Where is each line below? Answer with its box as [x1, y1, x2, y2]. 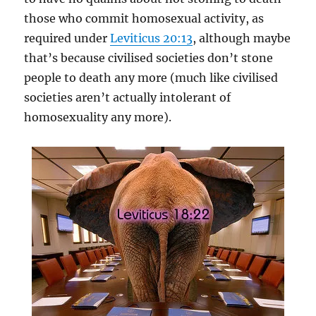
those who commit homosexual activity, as [24, 11, 265, 25]
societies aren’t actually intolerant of [24, 90, 231, 104]
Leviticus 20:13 [110, 30, 193, 45]
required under [24, 30, 111, 45]
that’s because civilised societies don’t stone [24, 50, 274, 65]
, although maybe [193, 30, 291, 45]
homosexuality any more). [24, 109, 172, 124]
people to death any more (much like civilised [24, 70, 279, 85]
